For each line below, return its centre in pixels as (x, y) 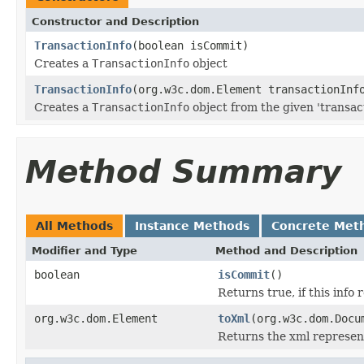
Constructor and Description (115, 21)
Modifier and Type (84, 250)
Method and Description (286, 250)
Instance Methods (192, 225)
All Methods (74, 225)
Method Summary (183, 171)
